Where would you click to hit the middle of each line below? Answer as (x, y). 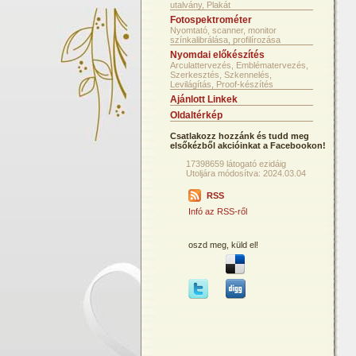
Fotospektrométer (211, 20)
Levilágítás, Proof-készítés (222, 84)
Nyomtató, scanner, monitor (223, 30)
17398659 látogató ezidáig (236, 164)
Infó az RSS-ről (218, 211)
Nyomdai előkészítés (217, 55)
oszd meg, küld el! (223, 245)
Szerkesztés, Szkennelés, (221, 75)
